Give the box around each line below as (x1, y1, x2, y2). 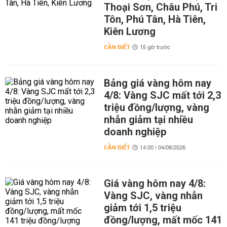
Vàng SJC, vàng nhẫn (103, 190, 203, 202)
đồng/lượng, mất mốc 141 (103, 214, 222, 226)
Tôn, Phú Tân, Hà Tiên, (103, 13, 206, 25)
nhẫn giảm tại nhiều (103, 113, 193, 126)
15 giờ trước (139, 43, 170, 53)
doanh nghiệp (103, 126, 166, 138)
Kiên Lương (103, 25, 156, 37)
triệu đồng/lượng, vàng (103, 101, 209, 113)
